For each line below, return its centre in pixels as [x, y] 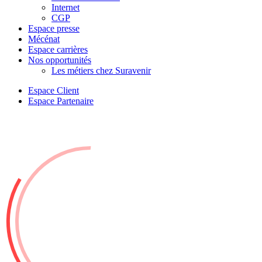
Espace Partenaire [61, 101]
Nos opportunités [60, 60]
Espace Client [54, 90]
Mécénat [44, 39]
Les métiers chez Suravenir [101, 70]
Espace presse [54, 28]
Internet [65, 7]
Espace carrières [58, 49]
